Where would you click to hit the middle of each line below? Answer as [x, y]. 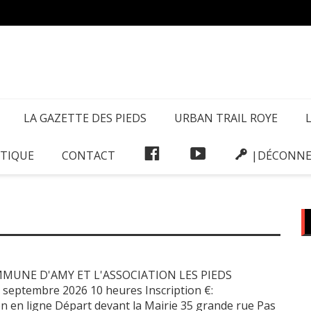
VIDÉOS [226, 154]
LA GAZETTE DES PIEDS [85, 118]
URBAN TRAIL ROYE [226, 118]
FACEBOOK [189, 154]
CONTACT [89, 155]
